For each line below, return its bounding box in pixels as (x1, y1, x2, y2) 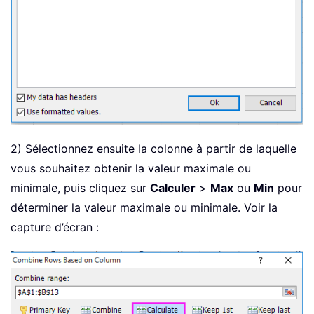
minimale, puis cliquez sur (11, 180, 150, 195)
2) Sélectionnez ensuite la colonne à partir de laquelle (11, 141, 296, 156)
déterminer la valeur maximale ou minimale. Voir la (11, 200, 278, 214)
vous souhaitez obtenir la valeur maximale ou (11, 161, 251, 175)
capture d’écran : (11, 219, 99, 234)
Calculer (150, 180, 196, 195)
